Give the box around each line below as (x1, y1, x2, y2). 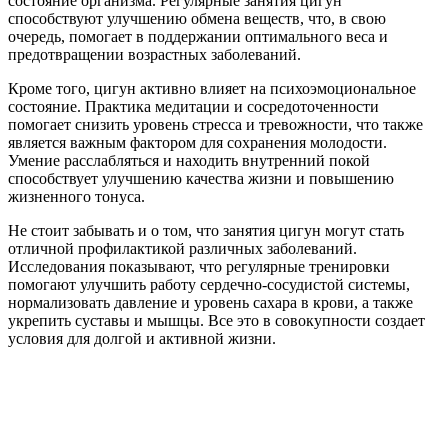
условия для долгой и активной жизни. (8, 330, 276, 348)
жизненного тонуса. (8, 188, 145, 206)
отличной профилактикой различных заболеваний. (8, 240, 357, 258)
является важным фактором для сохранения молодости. (8, 134, 387, 152)
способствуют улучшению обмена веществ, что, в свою (8, 10, 386, 28)
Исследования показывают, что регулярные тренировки (8, 258, 390, 276)
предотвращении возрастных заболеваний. (8, 46, 301, 64)
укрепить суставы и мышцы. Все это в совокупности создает (8, 312, 425, 330)
